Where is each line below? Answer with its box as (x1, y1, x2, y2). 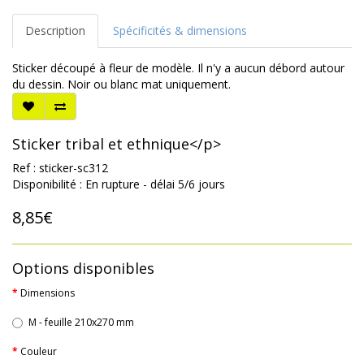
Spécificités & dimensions (113, 23, 247, 39)
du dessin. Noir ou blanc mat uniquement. (12, 76, 231, 93)
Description (25, 23, 85, 39)
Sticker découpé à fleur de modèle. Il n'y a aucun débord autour (12, 60, 344, 76)
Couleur (20, 344, 57, 359)
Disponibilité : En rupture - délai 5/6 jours (12, 176, 225, 193)
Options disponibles (12, 258, 154, 279)
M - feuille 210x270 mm (28, 315, 134, 330)
